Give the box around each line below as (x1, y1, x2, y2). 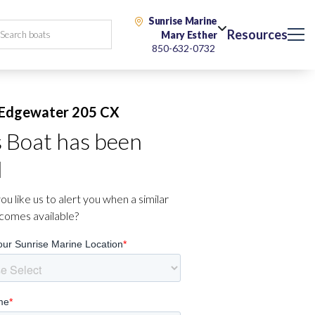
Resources (227, 27, 288, 42)
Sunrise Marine (148, 15, 217, 27)
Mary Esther (161, 29, 217, 41)
